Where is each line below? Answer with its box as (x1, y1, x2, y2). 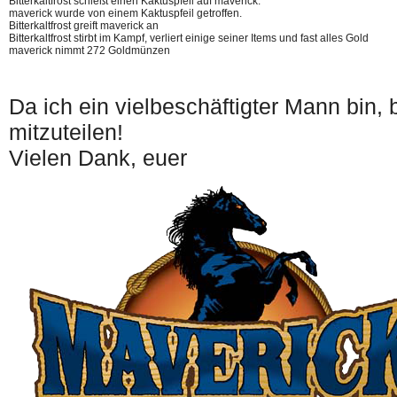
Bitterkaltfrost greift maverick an (9, 19, 159, 32)
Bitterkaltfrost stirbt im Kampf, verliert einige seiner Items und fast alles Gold (9, 32, 369, 44)
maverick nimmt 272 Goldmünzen (9, 44, 170, 57)
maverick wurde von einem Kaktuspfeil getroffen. (9, 7, 242, 19)
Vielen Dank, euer (9, 145, 187, 170)
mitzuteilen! (9, 120, 123, 144)
